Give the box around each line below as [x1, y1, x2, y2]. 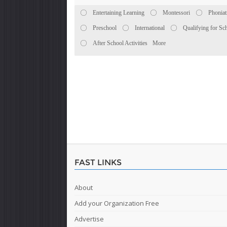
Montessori [163, 9, 190, 16]
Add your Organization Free [74, 199, 159, 208]
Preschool [93, 24, 117, 31]
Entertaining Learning [93, 9, 144, 16]
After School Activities [93, 40, 147, 47]
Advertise [74, 214, 104, 223]
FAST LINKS [74, 158, 122, 167]
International [135, 24, 165, 31]
